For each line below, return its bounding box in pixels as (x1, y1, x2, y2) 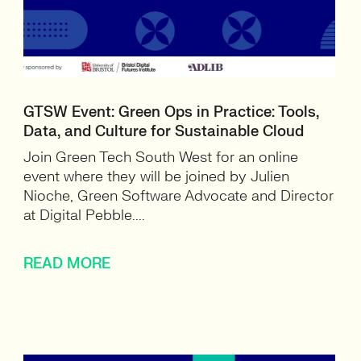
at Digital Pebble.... (23, 206, 146, 225)
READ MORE (23, 255, 111, 273)
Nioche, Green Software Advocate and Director (23, 187, 334, 205)
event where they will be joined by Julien (23, 168, 290, 186)
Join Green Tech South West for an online (23, 148, 299, 167)
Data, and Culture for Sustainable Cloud (23, 122, 305, 141)
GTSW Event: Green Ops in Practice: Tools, (23, 103, 320, 122)
